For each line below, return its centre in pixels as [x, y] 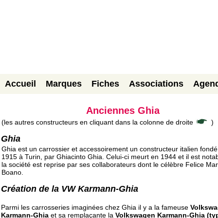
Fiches [105, 83]
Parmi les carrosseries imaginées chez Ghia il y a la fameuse [96, 207]
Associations [156, 83]
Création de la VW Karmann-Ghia [70, 189]
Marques [64, 83]
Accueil [20, 83]
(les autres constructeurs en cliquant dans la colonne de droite [98, 122]
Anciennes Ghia [123, 110]
